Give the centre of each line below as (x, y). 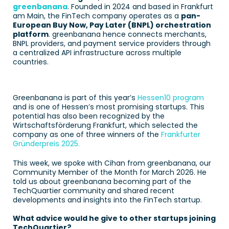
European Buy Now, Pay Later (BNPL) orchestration (112, 25)
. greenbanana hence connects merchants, (128, 34)
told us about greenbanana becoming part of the (102, 181)
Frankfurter (181, 134)
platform (31, 34)
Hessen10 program (171, 98)
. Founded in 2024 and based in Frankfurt (140, 7)
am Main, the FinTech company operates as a (97, 16)
